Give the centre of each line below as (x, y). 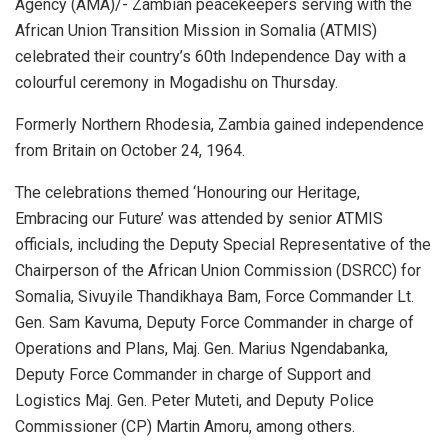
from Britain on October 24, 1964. (130, 151)
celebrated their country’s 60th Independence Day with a (210, 57)
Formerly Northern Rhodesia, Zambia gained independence (219, 125)
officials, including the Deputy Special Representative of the (223, 245)
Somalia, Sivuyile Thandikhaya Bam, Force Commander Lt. (214, 297)
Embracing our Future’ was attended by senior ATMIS (199, 219)
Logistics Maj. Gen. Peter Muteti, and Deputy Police (194, 401)
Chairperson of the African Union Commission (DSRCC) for (218, 271)
